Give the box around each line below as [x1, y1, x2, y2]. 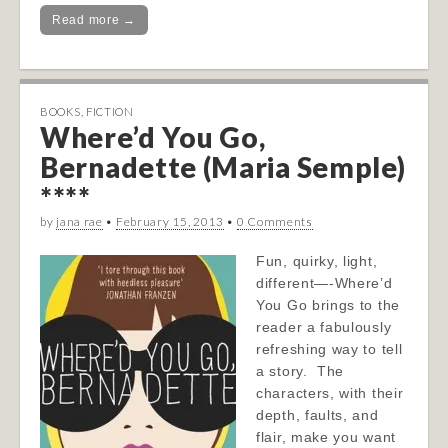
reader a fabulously [256, 319, 392, 335]
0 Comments [236, 214, 313, 229]
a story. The [256, 363, 345, 379]
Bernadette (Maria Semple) [40, 150, 406, 184]
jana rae [56, 214, 103, 229]
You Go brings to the [256, 297, 400, 313]
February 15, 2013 [115, 214, 224, 229]
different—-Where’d [256, 275, 393, 291]
